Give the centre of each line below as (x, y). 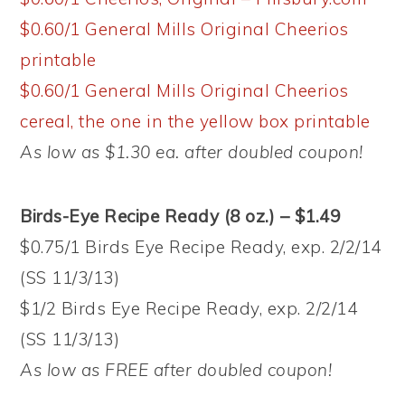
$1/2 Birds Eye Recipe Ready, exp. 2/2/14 (189, 309)
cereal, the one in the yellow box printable (195, 122)
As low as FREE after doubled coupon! (176, 370)
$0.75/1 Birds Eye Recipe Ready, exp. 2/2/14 (201, 247)
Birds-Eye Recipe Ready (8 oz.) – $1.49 (180, 217)
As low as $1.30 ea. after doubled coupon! (192, 152)
